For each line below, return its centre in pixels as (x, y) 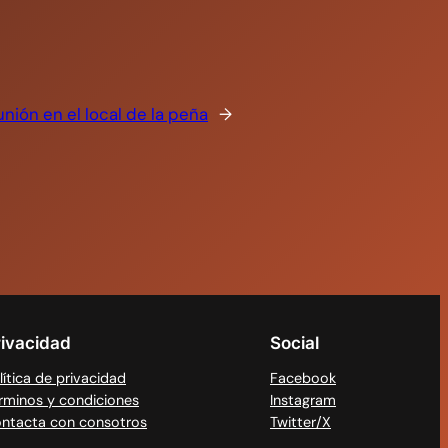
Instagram (303, 400)
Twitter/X (300, 422)
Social (294, 343)
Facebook (303, 378)
